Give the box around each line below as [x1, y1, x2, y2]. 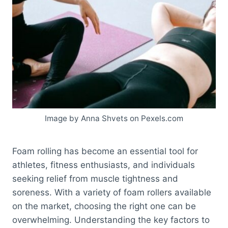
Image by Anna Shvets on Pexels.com [45, 113, 183, 123]
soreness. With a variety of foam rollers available [12, 187, 211, 198]
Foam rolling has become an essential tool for [12, 146, 198, 157]
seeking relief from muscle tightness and [12, 174, 178, 184]
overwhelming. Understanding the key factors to [12, 215, 210, 225]
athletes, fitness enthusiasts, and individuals [12, 160, 195, 170]
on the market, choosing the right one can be [12, 201, 196, 212]
